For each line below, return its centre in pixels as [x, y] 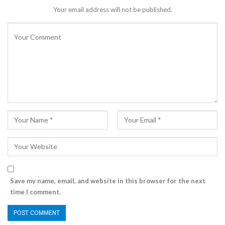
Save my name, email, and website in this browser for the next [108, 181]
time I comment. [35, 192]
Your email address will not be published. [113, 10]
